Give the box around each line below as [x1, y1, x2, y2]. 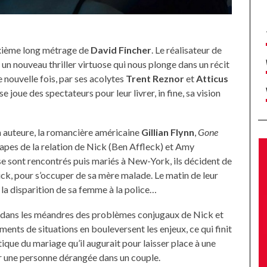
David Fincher [91, 44, 151, 55]
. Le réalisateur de [151, 44, 222, 55]
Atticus [196, 73, 228, 84]
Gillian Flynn [141, 126, 194, 138]
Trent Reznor [126, 73, 184, 84]
